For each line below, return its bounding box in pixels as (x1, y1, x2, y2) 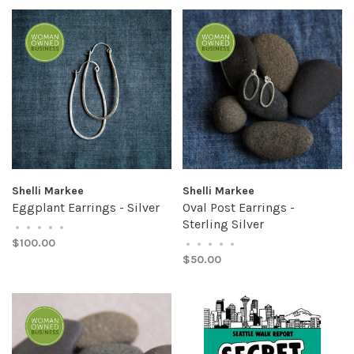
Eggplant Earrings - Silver (12, 200, 160, 215)
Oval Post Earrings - (183, 200, 295, 215)
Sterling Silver (183, 217, 264, 232)
